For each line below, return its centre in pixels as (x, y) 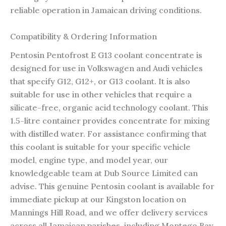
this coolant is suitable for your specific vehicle (100, 147)
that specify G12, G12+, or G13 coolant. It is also (100, 81)
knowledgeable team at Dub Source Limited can (104, 173)
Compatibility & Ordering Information (83, 37)
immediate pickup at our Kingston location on (98, 200)
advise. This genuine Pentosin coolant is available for (112, 186)
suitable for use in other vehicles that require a (101, 95)
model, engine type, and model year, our (89, 160)
